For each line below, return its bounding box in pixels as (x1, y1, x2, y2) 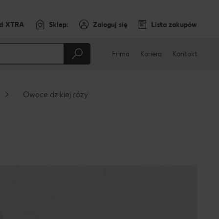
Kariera (140, 49, 162, 58)
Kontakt (173, 49, 197, 58)
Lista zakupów (151, 20, 197, 29)
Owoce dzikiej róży (23, 90, 88, 99)
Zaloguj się (93, 20, 128, 29)
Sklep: (49, 20, 68, 29)
